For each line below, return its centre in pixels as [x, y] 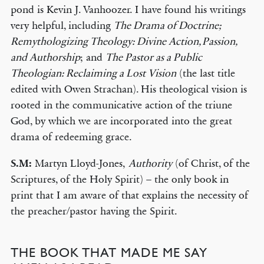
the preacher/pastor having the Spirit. [94, 211]
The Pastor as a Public [154, 57]
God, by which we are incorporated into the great [121, 121]
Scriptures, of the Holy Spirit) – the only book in [119, 179]
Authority [150, 163]
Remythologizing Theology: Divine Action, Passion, [123, 41]
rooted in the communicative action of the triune [121, 105]
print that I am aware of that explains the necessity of [129, 195]
